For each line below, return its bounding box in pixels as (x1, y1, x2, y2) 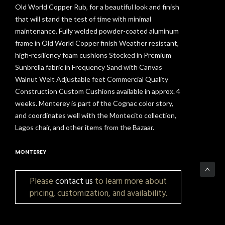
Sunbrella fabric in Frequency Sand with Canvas (15, 63, 162, 72)
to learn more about (93, 174, 167, 188)
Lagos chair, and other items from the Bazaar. (15, 123, 154, 132)
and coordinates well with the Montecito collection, (15, 111, 176, 120)
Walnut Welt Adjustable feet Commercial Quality (15, 75, 168, 84)
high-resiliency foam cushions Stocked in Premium (15, 51, 171, 60)
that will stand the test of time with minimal (15, 15, 151, 24)
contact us (55, 174, 93, 188)
